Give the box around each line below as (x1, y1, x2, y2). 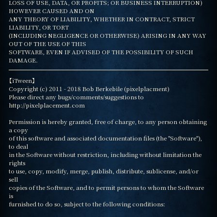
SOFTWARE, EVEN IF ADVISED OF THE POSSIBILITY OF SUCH (8, 47, 193, 56)
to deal (8, 142, 28, 151)
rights (8, 158, 25, 167)
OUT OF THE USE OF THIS (8, 39, 86, 48)
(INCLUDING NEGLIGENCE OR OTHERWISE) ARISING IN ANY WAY (8, 31, 206, 40)
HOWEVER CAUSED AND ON (8, 6, 94, 15)
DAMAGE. (8, 56, 38, 64)
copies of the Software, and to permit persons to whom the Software (8, 183, 204, 192)
